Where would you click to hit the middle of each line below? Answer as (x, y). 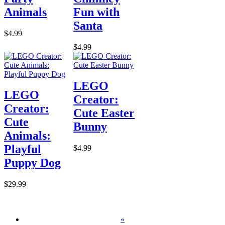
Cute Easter (104, 113)
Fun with (97, 12)
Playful (23, 149)
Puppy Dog (32, 163)
